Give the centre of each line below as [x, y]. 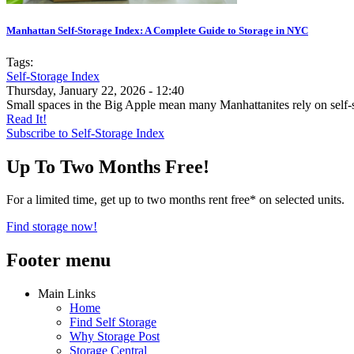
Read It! [26, 119]
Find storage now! [52, 227]
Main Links [67, 294]
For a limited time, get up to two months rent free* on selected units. [175, 200]
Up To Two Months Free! [108, 166]
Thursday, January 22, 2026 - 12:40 [95, 90]
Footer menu [58, 260]
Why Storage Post [115, 337]
